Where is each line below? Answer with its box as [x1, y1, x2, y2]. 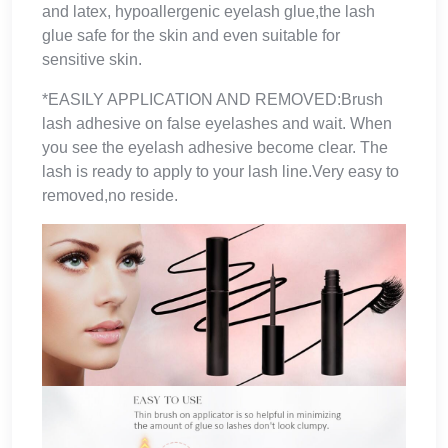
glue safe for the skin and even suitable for [42, 26, 340, 44]
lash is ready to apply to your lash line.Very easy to [42, 162, 399, 180]
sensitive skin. [42, 50, 142, 68]
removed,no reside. [42, 186, 178, 204]
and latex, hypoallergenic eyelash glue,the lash [42, 2, 375, 20]
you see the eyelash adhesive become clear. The [42, 138, 388, 156]
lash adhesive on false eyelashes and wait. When [42, 114, 392, 132]
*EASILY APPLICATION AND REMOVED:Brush [42, 90, 383, 108]
